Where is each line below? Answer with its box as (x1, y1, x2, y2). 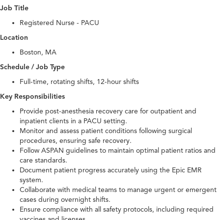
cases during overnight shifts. (20, 195, 110, 204)
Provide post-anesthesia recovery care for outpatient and (20, 107, 196, 116)
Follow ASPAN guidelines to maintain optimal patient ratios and (20, 146, 216, 155)
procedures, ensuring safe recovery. (20, 137, 132, 145)
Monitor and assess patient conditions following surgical (20, 127, 192, 136)
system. (20, 176, 43, 185)
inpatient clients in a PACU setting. (20, 117, 127, 126)
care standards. (20, 156, 67, 165)
